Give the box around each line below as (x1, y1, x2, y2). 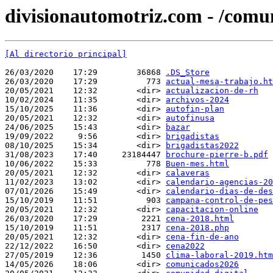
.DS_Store (166, 68, 210, 77)
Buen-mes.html (166, 159, 229, 169)
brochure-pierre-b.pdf (166, 150, 268, 160)
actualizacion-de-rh (166, 86, 258, 96)
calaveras (166, 168, 210, 178)
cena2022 (166, 241, 205, 251)
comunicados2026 (166, 260, 239, 269)
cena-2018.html (166, 214, 234, 224)
